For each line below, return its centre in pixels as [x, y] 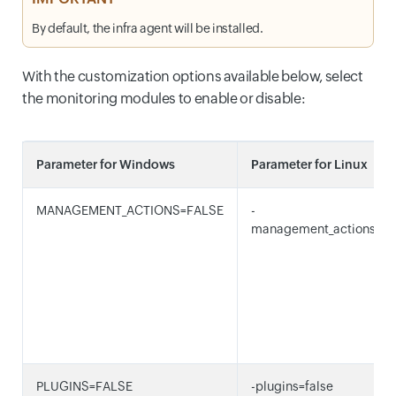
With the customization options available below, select [193, 76]
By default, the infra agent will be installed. [148, 28]
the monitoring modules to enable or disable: [164, 99]
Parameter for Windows [106, 164]
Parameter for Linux [309, 164]
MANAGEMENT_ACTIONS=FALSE [130, 210]
